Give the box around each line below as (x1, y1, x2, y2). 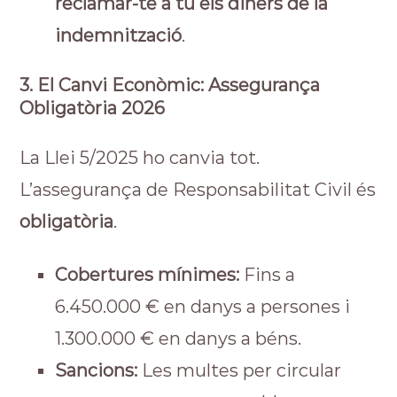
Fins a (239, 264, 296, 285)
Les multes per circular (137, 360, 342, 381)
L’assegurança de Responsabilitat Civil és (19, 179, 377, 200)
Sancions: (55, 360, 138, 381)
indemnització (55, 25, 183, 46)
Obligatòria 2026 (19, 97, 166, 119)
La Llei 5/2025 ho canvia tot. (19, 147, 261, 168)
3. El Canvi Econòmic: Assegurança (19, 74, 321, 96)
